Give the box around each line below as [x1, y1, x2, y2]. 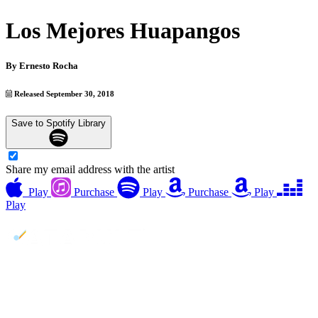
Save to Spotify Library [11, 117, 106, 128]
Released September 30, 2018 [12, 89, 115, 98]
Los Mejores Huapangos [6, 18, 240, 44]
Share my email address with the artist [6, 163, 175, 176]
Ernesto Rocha [19, 60, 78, 71]
